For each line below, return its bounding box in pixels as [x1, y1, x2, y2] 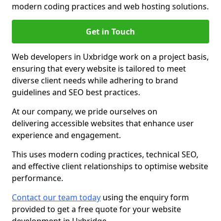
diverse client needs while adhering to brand [12, 75, 178, 86]
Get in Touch [86, 26, 135, 37]
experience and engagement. [12, 130, 121, 141]
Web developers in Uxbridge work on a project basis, [12, 51, 209, 62]
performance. [12, 173, 63, 184]
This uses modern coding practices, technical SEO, [12, 149, 198, 160]
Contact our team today [12, 192, 101, 203]
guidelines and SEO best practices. [12, 87, 140, 98]
